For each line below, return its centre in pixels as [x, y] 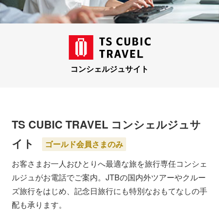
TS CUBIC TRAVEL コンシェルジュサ [106, 124]
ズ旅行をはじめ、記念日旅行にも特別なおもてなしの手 [109, 191]
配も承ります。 [39, 205]
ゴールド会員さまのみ [84, 144]
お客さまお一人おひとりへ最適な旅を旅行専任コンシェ [109, 164]
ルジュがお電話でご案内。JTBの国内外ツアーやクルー [109, 177]
